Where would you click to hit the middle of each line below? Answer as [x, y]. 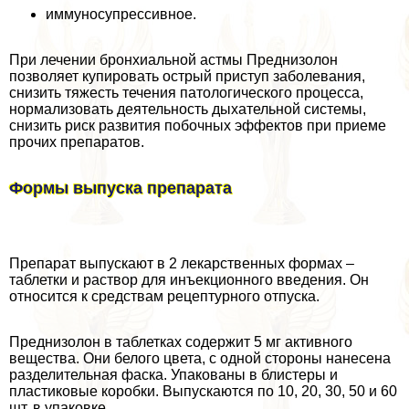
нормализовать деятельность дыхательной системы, [188, 109]
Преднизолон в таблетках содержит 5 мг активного [181, 341]
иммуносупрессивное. [121, 14]
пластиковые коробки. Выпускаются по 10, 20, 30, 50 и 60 [203, 391]
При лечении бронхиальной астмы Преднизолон [173, 59]
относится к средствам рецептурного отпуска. [164, 296]
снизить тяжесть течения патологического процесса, [186, 92]
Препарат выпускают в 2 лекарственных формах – [182, 263]
